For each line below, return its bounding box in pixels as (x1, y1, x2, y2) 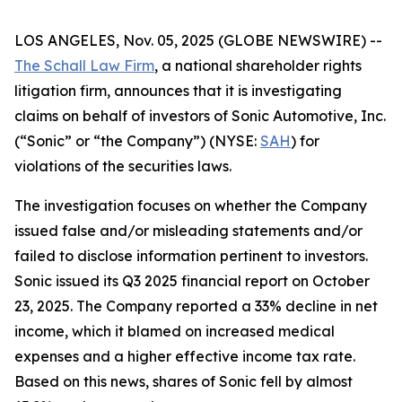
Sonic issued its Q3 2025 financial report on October (14, 272, 370, 290)
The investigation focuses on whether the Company (14, 197, 367, 214)
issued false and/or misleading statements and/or (14, 222, 363, 240)
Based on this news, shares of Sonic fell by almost (14, 372, 353, 390)
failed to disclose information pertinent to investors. (14, 247, 368, 265)
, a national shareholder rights (154, 57, 362, 74)
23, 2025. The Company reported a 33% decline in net (14, 297, 378, 315)
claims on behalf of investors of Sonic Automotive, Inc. (14, 107, 386, 125)
